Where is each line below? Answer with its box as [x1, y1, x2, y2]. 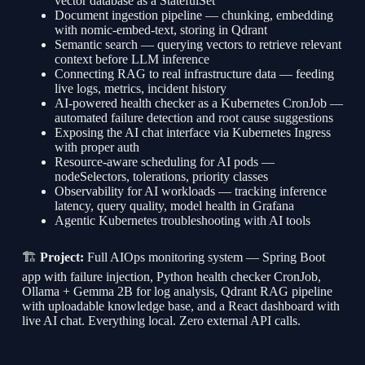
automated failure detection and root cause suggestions [54, 111, 333, 125]
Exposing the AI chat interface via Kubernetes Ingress [54, 125, 331, 140]
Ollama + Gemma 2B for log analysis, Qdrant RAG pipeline [21, 284, 332, 299]
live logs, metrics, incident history [54, 81, 226, 96]
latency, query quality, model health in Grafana [54, 199, 294, 213]
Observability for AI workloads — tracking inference [54, 184, 327, 199]
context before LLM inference [54, 52, 209, 67]
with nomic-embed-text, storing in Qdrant [54, 23, 267, 37]
